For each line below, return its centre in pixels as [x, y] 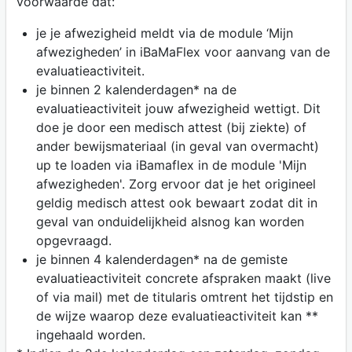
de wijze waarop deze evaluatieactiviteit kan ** [177, 315]
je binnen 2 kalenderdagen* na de [136, 89]
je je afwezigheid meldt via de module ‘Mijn [164, 33]
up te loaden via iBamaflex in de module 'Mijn [171, 165]
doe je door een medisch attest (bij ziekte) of [171, 127]
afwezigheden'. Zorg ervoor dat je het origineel [176, 183]
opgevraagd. [73, 240]
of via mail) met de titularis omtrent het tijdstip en [184, 297]
